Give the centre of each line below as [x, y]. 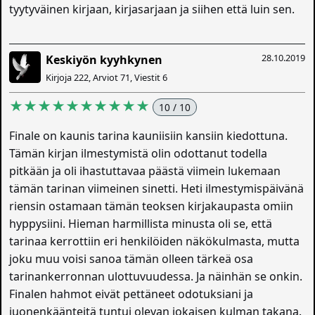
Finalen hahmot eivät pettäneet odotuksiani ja [131, 294]
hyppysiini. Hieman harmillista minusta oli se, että [141, 224]
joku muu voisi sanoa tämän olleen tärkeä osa [131, 259]
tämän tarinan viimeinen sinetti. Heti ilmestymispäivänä [157, 188]
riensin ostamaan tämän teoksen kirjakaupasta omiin [152, 206]
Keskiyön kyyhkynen [104, 60]
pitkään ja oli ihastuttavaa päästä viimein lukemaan [145, 171]
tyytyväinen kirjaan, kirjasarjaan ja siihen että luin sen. [152, 9]
